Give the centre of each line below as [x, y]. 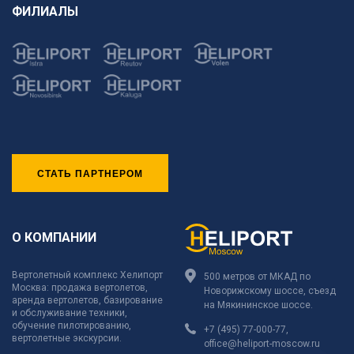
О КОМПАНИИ [54, 237]
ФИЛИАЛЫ [45, 12]
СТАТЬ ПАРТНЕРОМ [90, 173]
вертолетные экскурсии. [67, 338]
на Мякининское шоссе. [258, 305]
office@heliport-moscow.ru [262, 343]
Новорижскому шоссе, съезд [270, 290]
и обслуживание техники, [70, 313]
